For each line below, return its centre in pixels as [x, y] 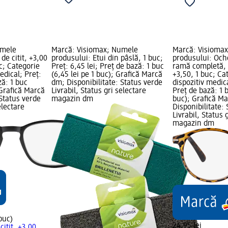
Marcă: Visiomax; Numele [94, 51]
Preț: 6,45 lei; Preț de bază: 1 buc [107, 67]
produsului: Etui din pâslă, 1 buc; [107, 59]
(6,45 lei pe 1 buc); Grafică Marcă [107, 75]
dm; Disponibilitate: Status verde [107, 83]
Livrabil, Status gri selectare [98, 91]
